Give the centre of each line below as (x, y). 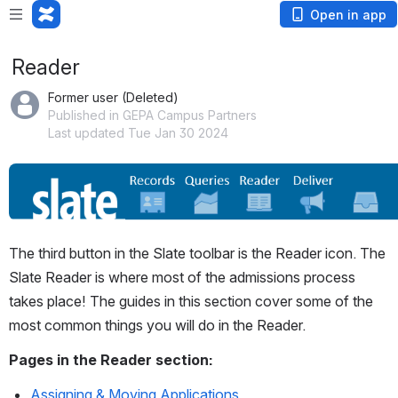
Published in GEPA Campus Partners (152, 115)
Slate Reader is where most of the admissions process (182, 277)
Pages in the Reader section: (111, 359)
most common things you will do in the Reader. (157, 325)
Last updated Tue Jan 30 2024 (138, 133)
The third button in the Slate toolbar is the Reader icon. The (197, 253)
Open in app (348, 15)
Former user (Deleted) (113, 97)
